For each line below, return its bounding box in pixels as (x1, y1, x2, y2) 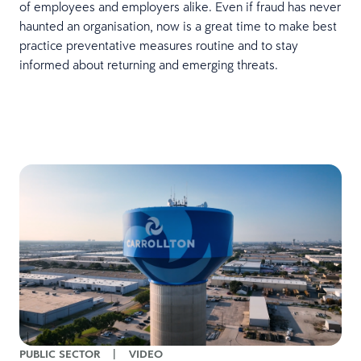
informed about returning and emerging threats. (19, 56, 278, 73)
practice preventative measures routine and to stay (19, 36, 298, 53)
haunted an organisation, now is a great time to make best (19, 17, 337, 34)
